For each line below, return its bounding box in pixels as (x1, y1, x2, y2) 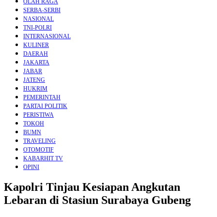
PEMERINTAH (23, 94, 61, 101)
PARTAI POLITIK (23, 103, 67, 110)
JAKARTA (23, 59, 49, 66)
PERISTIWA (23, 111, 54, 119)
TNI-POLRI (23, 24, 52, 31)
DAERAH (23, 50, 48, 58)
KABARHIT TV (23, 155, 63, 162)
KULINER (23, 42, 49, 49)
